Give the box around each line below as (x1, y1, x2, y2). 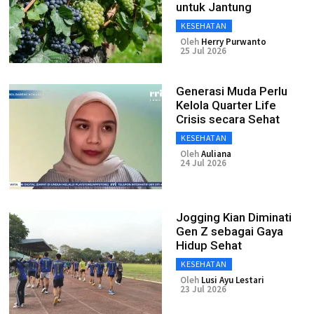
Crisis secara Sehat (176, 112, 280, 126)
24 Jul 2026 (180, 157, 226, 169)
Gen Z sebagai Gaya (176, 224, 283, 238)
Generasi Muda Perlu (176, 84, 287, 98)
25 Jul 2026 (180, 45, 226, 57)
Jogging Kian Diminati (176, 210, 292, 224)
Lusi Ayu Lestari (201, 274, 264, 286)
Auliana (201, 148, 231, 160)
